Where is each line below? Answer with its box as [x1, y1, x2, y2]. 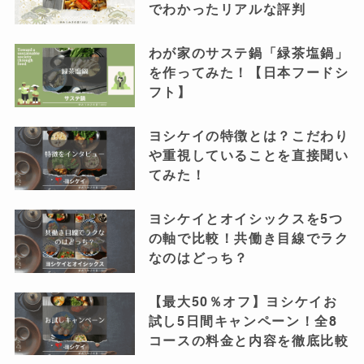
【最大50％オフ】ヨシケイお [148, 292, 338, 310]
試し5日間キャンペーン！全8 [148, 312, 338, 330]
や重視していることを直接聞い [148, 147, 349, 165]
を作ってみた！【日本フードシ [148, 64, 349, 82]
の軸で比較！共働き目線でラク [148, 229, 349, 247]
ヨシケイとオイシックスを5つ [148, 210, 344, 227]
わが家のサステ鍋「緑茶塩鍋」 [148, 45, 349, 63]
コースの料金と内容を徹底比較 [148, 331, 349, 349]
